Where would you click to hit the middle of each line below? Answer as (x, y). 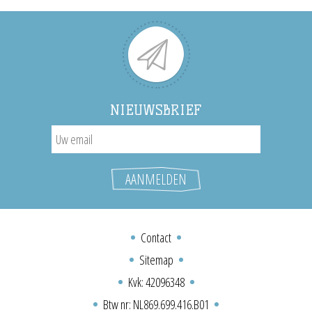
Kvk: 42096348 (156, 282)
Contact (156, 238)
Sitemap (156, 260)
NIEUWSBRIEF (156, 110)
